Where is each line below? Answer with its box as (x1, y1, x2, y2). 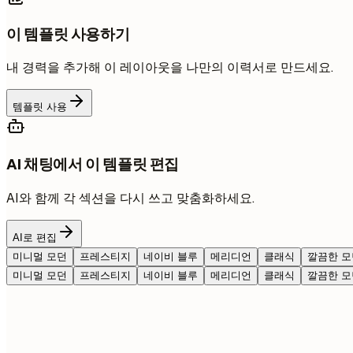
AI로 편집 (13, 231, 57, 243)
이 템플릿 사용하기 (6, 24, 130, 44)
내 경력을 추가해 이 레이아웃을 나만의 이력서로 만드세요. (6, 59, 333, 76)
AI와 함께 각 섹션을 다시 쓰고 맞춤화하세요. (6, 189, 255, 206)
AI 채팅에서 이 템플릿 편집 (6, 154, 180, 175)
